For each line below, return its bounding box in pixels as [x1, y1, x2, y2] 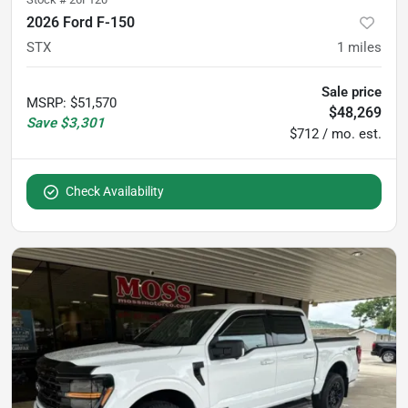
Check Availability [66, 183, 164, 199]
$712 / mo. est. [290, 125, 382, 142]
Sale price [321, 83, 382, 100]
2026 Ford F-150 [26, 13, 135, 31]
